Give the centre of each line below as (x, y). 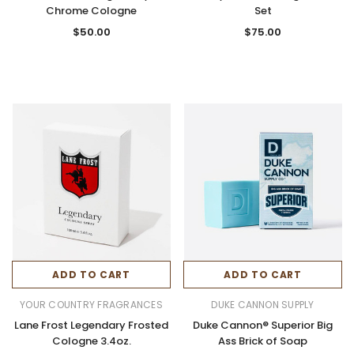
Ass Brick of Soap (263, 341)
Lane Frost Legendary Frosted (91, 325)
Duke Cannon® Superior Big (263, 325)
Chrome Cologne (91, 10)
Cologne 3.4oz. (91, 341)
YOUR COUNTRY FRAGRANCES (91, 304)
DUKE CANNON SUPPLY (263, 304)
